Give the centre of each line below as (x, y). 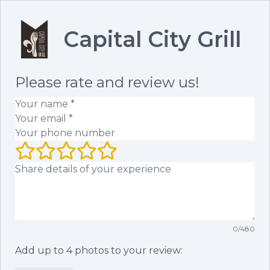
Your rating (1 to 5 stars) (70, 147)
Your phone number (64, 132)
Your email (40, 118)
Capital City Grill (152, 39)
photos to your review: (127, 250)
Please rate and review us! (107, 82)
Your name (41, 103)
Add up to (41, 250)
